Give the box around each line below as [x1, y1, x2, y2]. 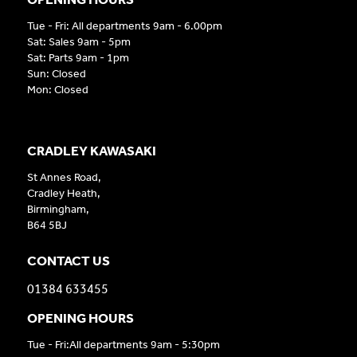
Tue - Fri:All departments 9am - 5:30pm [26, 337, 220, 351]
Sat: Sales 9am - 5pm [26, 34, 131, 49]
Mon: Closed [26, 82, 88, 96]
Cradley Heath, [26, 186, 100, 200]
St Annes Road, [26, 170, 101, 184]
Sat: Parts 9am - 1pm [26, 50, 129, 65]
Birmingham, [26, 202, 89, 216]
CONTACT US [26, 252, 110, 269]
